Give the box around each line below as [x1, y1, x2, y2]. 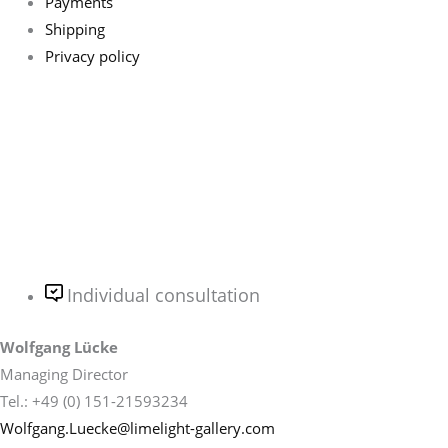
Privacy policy [45, 45, 140, 66]
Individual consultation [67, 282, 260, 307]
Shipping [45, 18, 105, 39]
